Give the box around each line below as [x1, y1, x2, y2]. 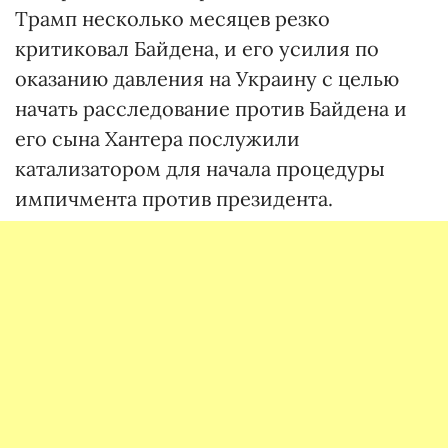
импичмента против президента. [15, 186, 333, 211]
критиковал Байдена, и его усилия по [15, 36, 379, 61]
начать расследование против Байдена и [15, 96, 407, 121]
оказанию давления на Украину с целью [15, 66, 399, 91]
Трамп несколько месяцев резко [15, 6, 330, 31]
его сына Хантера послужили [15, 126, 300, 151]
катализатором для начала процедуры [15, 156, 385, 181]
